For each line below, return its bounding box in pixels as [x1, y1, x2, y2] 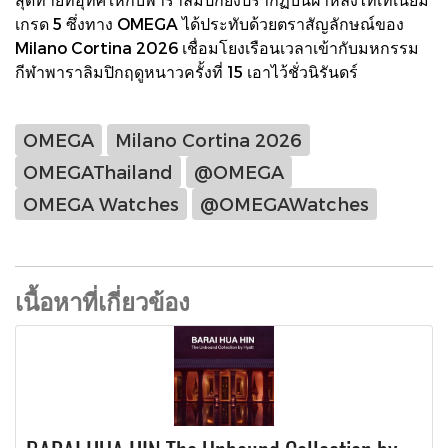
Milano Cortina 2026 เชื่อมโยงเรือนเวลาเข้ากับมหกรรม [15, 37, 419, 57]
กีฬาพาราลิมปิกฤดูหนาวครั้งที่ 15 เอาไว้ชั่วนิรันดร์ [15, 61, 358, 81]
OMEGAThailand [23, 161, 173, 183]
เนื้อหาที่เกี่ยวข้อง [15, 284, 190, 317]
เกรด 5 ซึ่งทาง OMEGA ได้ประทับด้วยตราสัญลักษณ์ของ [15, 13, 404, 33]
